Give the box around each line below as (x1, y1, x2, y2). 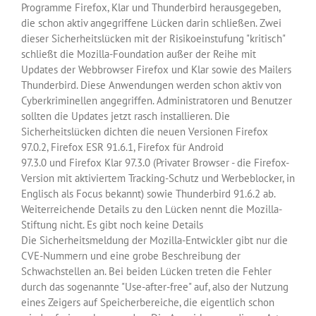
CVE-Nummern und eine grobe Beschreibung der (21, 249, 241, 263)
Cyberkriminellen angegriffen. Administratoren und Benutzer (21, 94, 292, 108)
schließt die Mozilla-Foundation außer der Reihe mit (21, 47, 256, 61)
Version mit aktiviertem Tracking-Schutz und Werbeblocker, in (21, 171, 295, 186)
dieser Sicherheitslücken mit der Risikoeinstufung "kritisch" (21, 32, 285, 46)
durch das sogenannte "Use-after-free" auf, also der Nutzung (21, 280, 288, 294)
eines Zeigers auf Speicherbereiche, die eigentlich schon (21, 296, 274, 310)
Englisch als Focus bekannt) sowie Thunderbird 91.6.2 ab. (21, 187, 275, 201)
